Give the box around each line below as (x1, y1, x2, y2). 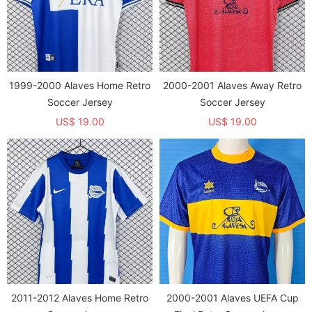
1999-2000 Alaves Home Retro (9, 79, 150, 91)
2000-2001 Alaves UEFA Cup (166, 292, 299, 304)
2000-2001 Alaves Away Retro (163, 79, 302, 91)
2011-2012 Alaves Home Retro (11, 292, 148, 304)
